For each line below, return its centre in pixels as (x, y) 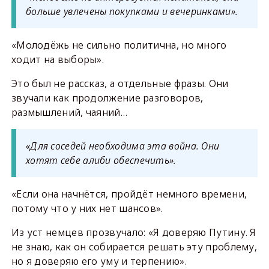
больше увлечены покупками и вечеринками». (132, 11)
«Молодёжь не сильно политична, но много (119, 45)
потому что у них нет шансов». (87, 208)
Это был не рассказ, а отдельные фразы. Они (120, 83)
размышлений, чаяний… (69, 112)
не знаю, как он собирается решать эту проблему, (134, 246)
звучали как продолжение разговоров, (107, 98)
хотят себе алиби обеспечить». (101, 160)
